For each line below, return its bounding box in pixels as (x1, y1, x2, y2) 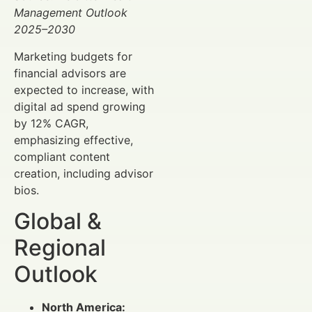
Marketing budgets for (14, 49, 132, 63)
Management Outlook (14, 6, 127, 20)
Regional (14, 233, 106, 261)
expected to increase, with (14, 82, 154, 97)
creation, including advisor (14, 166, 153, 180)
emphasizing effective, (14, 132, 133, 147)
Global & (14, 207, 102, 235)
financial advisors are (14, 65, 126, 80)
